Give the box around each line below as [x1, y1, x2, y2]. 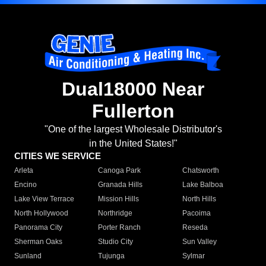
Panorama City [14, 223, 62, 232]
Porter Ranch [98, 223, 141, 232]
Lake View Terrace [14, 195, 74, 204]
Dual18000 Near [62, 78, 204, 100]
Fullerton [91, 100, 175, 122]
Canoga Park [98, 166, 141, 175]
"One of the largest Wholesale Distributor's [44, 124, 222, 135]
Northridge [98, 209, 133, 218]
